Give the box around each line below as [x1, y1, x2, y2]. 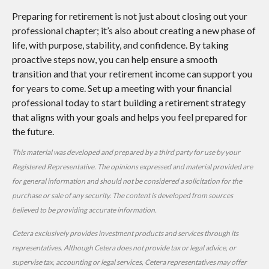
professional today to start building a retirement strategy [12, 97, 246, 109]
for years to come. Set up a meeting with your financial [12, 82, 232, 94]
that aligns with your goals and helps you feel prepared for [12, 111, 247, 123]
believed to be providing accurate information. [12, 205, 157, 215]
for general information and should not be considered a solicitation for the [12, 177, 242, 186]
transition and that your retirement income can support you [12, 68, 252, 80]
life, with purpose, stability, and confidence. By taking [12, 39, 229, 51]
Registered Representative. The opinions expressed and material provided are [12, 162, 253, 172]
